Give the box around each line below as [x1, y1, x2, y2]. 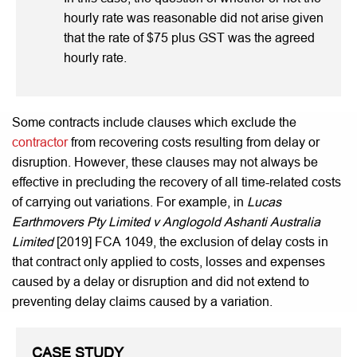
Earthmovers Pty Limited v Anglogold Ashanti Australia [12, 214, 320, 229]
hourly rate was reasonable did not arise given [64, 10, 324, 25]
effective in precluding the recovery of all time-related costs [12, 175, 341, 189]
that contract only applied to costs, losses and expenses [12, 254, 325, 269]
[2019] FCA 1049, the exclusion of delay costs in [57, 234, 328, 249]
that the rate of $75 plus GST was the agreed [64, 30, 315, 45]
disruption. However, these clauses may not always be [12, 155, 318, 169]
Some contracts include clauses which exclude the [12, 115, 296, 129]
